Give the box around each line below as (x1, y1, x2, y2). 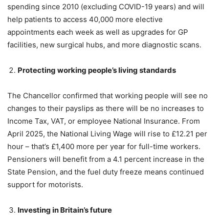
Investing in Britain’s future (18, 205, 112, 215)
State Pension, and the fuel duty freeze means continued (7, 167, 204, 176)
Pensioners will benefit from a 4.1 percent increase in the (7, 154, 204, 164)
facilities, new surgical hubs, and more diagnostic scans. (7, 40, 201, 49)
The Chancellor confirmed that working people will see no (7, 90, 208, 100)
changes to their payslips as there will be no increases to (7, 103, 204, 113)
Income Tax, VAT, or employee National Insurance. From (7, 116, 200, 126)
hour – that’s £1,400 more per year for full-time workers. (7, 141, 200, 151)
